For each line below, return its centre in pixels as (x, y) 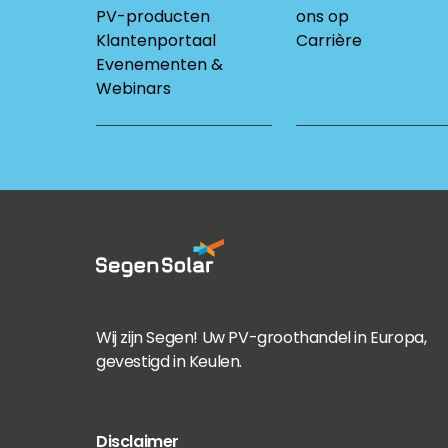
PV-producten (153, 16)
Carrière (329, 40)
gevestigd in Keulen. (169, 361)
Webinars (133, 88)
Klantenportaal (156, 40)
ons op (322, 16)
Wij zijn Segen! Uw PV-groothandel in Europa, (261, 337)
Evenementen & (159, 64)
